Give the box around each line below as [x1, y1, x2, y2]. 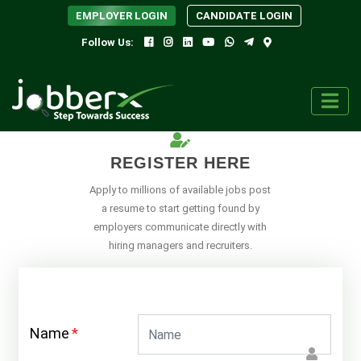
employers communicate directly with [93, 221, 268, 233]
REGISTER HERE [110, 154, 251, 172]
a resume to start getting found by [101, 202, 259, 214]
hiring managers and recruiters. [108, 239, 252, 251]
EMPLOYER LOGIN [76, 10, 168, 22]
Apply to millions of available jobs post [89, 184, 272, 196]
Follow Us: [81, 36, 136, 48]
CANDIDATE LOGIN [196, 10, 293, 22]
